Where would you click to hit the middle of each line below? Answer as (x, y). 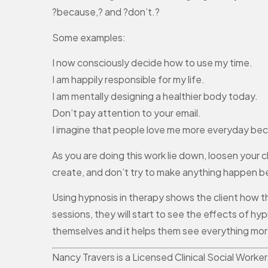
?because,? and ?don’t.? (106, 12)
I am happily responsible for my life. (128, 80)
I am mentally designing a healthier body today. (155, 96)
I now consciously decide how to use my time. (152, 63)
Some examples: (89, 37)
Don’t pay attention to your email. (127, 113)
